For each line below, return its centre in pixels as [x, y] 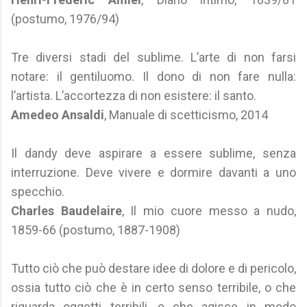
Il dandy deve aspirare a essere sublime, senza [153, 153]
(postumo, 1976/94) [65, 19]
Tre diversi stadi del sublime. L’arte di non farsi [153, 57]
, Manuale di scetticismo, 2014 [186, 115]
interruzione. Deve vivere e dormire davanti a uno [153, 172]
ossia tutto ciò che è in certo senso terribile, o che [153, 287]
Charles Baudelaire [66, 211]
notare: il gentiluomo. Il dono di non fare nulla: [153, 76]
